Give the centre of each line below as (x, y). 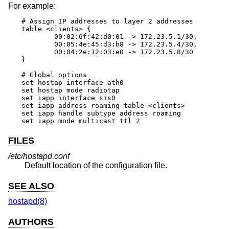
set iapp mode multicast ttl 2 (81, 121)
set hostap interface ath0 (73, 82)
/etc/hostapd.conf (39, 156)
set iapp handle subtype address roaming (101, 113)
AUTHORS (31, 222)
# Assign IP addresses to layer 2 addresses (107, 21)
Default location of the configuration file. (96, 165)
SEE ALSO (31, 186)
